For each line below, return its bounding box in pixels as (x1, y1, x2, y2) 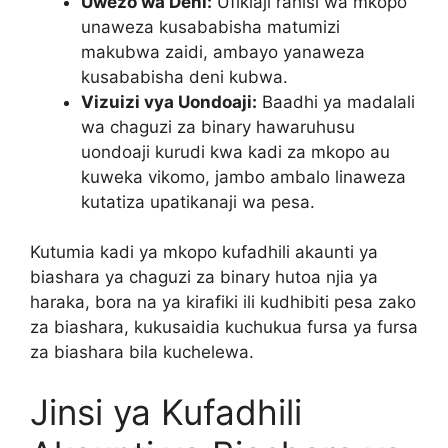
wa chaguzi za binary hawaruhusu (81, 116, 355, 137)
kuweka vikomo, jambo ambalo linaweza (81, 166, 406, 187)
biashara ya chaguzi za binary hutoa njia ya (30, 267, 378, 288)
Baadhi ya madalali (257, 91, 415, 112)
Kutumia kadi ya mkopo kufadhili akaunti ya (30, 242, 378, 263)
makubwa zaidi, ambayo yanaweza (81, 41, 365, 62)
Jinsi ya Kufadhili (30, 390, 302, 433)
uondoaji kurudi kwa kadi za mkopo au (81, 141, 390, 162)
